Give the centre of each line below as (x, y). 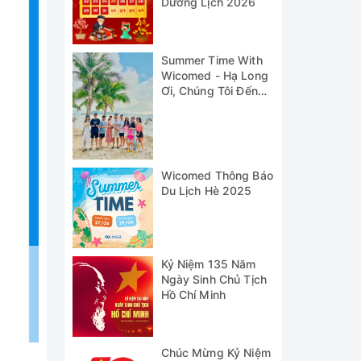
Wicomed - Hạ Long (214, 75)
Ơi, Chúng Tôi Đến (209, 91)
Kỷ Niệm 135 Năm (208, 264)
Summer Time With (212, 60)
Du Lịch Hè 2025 (206, 191)
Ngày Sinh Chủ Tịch (214, 280)
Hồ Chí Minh (193, 295)
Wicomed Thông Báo (217, 176)
